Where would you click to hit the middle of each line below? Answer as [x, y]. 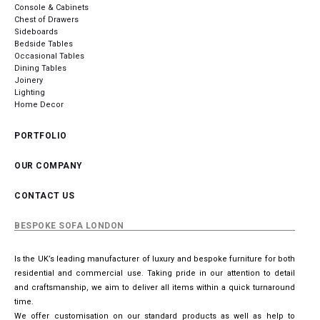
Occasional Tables [49, 56]
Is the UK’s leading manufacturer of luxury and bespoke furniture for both [155, 259]
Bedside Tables [44, 44]
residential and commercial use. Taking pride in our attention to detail [155, 274]
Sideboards [36, 32]
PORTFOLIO [41, 136]
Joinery [29, 81]
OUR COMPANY [49, 166]
